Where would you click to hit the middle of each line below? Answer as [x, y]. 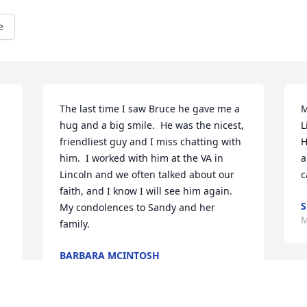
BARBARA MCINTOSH [110, 256]
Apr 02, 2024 [89, 269]
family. [75, 224]
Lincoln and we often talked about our [147, 175]
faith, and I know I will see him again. [146, 191]
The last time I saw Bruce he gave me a [150, 109]
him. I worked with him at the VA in [142, 158]
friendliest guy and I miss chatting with [151, 142]
